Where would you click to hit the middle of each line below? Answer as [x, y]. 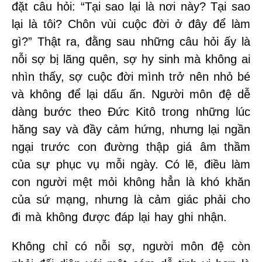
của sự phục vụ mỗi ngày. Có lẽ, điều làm [131, 164]
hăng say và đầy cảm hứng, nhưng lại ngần [131, 129]
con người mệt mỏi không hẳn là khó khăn [131, 182]
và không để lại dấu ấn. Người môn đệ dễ [131, 94]
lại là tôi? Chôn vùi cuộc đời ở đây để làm [131, 24]
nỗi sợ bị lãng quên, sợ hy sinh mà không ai [131, 59]
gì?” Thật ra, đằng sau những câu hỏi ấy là [131, 42]
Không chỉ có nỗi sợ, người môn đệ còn [131, 246]
